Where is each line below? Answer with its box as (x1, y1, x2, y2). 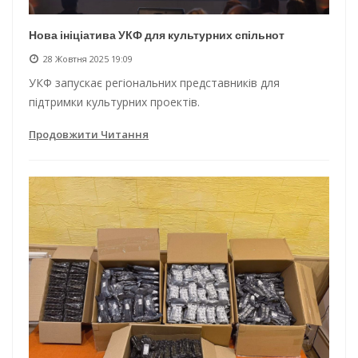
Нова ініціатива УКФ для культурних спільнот (29, 27, 284, 44)
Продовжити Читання (29, 127, 149, 142)
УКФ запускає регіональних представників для (29, 75, 280, 91)
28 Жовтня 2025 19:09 (43, 53, 133, 66)
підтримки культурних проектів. (29, 94, 200, 110)
